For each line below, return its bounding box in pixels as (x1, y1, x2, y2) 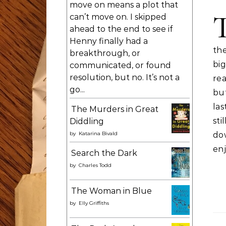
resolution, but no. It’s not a (70, 73, 180, 82)
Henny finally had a (70, 36, 148, 46)
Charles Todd (79, 162, 111, 168)
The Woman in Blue (71, 186, 152, 196)
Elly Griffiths (79, 200, 109, 206)
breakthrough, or (70, 48, 140, 58)
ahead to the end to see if (70, 24, 173, 34)
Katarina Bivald (79, 130, 118, 137)
